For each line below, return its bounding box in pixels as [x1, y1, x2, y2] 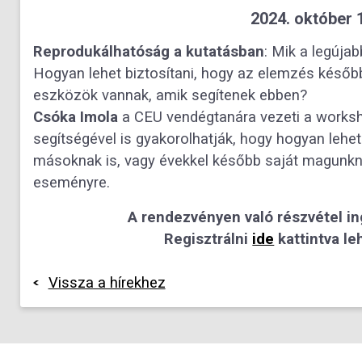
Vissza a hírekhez [48, 273, 166, 292]
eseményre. [33, 173, 110, 192]
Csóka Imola [33, 107, 118, 126]
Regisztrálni [164, 229, 253, 248]
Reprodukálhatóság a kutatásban [33, 42, 264, 61]
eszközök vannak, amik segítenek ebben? [33, 86, 307, 104]
